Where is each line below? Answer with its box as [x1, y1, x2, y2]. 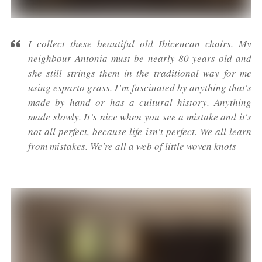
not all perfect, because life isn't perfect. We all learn [28, 125, 251, 139]
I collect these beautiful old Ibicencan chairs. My [28, 37, 251, 51]
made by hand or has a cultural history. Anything [28, 95, 251, 109]
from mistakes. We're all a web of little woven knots [28, 139, 236, 153]
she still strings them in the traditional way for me [28, 66, 251, 80]
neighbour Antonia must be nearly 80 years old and [28, 51, 251, 65]
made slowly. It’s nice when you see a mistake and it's [28, 110, 251, 124]
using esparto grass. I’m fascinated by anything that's [28, 81, 251, 95]
